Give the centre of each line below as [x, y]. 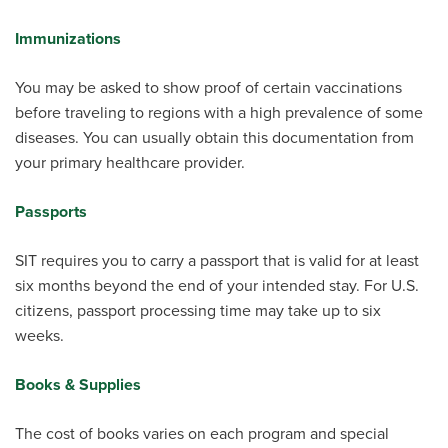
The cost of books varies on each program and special [202, 434]
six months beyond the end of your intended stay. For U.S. [217, 286]
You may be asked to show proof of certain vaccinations [208, 88]
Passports [51, 212]
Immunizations [68, 39]
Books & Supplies [78, 385]
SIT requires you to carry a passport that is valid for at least [217, 261]
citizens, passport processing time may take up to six [198, 311]
